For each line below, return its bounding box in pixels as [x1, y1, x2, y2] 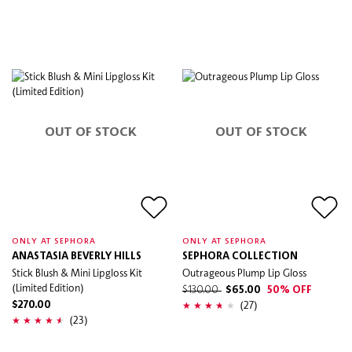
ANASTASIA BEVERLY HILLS [12, 251, 141, 262]
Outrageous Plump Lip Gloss [182, 266, 306, 279]
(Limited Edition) [12, 280, 84, 294]
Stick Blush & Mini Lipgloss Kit [12, 266, 142, 279]
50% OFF [267, 284, 312, 295]
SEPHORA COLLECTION [182, 251, 298, 262]
